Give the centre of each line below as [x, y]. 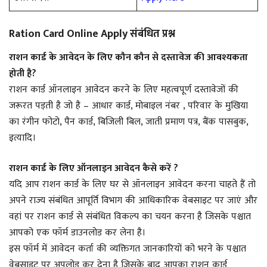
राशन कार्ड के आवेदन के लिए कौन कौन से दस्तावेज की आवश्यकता [128, 57]
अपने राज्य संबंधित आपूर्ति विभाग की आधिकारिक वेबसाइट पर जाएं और [133, 200]
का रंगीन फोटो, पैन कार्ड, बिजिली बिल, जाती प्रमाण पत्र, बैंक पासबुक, [128, 122]
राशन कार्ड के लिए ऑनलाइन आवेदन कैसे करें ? [94, 168]
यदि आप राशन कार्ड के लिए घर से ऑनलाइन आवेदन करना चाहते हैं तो [132, 184]
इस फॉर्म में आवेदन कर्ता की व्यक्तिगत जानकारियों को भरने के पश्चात [128, 249]
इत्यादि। [22, 138]
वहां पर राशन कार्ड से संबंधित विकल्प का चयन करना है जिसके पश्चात [130, 216]
